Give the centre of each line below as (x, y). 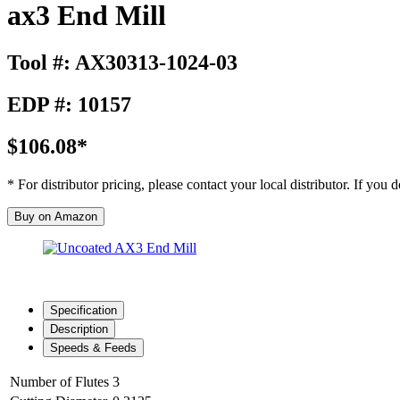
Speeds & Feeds (93, 347)
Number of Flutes (59, 381)
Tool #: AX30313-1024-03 (122, 63)
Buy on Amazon (56, 216)
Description (79, 329)
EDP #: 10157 (69, 105)
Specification (83, 310)
